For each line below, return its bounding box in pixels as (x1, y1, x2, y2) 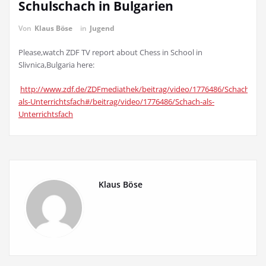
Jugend (90, 23, 115, 33)
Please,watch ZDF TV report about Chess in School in (18, 47, 202, 58)
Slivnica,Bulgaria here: (18, 59, 94, 70)
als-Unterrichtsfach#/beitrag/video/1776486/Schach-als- (18, 96, 214, 107)
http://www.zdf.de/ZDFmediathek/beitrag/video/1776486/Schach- (20, 84, 252, 94)
